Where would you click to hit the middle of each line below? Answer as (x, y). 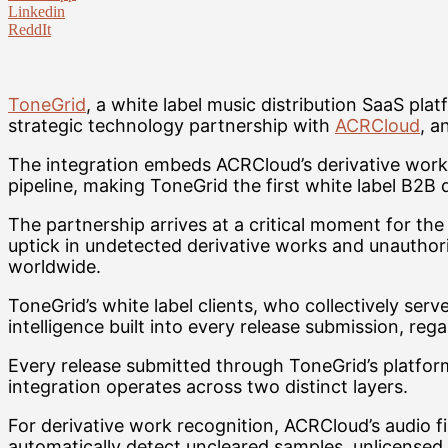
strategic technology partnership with (171, 126)
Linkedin (36, 12)
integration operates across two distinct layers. (208, 387)
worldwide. (54, 267)
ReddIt (29, 30)
